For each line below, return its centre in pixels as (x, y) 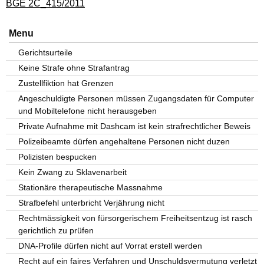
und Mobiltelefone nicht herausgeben (88, 111)
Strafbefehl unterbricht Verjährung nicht (92, 203)
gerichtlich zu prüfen (56, 230)
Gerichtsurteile (46, 52)
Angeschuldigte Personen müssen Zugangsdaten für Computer (136, 98)
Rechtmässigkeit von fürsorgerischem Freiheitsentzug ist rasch (136, 218)
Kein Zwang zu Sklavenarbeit (73, 172)
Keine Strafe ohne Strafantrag (74, 68)
